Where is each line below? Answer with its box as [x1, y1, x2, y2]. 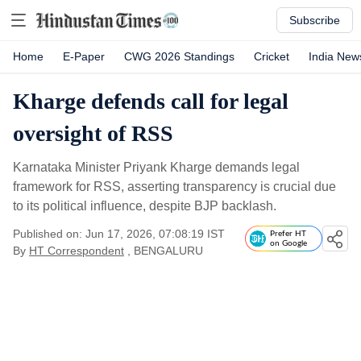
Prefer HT [270, 230, 306, 238]
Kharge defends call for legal [13, 89, 288, 114]
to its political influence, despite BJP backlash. [13, 199, 276, 213]
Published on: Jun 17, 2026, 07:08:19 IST [13, 227, 225, 240]
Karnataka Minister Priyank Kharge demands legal [13, 160, 300, 174]
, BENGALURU [127, 244, 203, 257]
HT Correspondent [29, 244, 124, 257]
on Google [270, 239, 307, 247]
